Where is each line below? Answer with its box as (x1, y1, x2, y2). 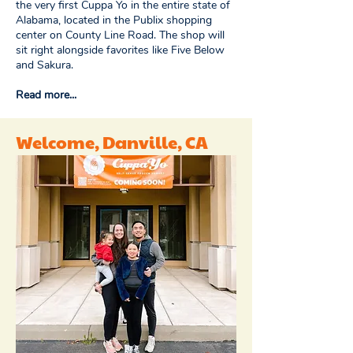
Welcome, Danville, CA (16, 130, 208, 154)
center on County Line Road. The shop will (16, 28, 225, 43)
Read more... (16, 87, 76, 102)
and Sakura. (16, 58, 73, 72)
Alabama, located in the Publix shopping (16, 13, 212, 28)
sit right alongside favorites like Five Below (16, 43, 225, 58)
